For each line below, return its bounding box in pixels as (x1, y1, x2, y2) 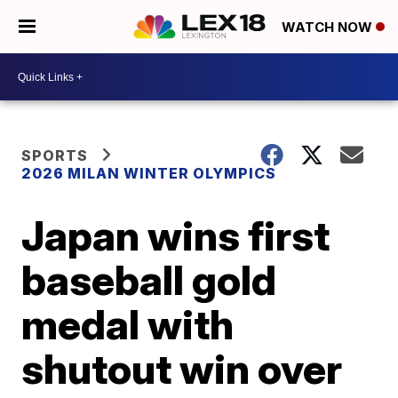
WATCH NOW (282, 19, 376, 36)
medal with (21, 299, 235, 349)
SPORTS (21, 147, 89, 164)
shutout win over (21, 344, 343, 394)
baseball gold (21, 255, 277, 305)
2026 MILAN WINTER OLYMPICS (21, 164, 277, 182)
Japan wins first (21, 211, 330, 260)
